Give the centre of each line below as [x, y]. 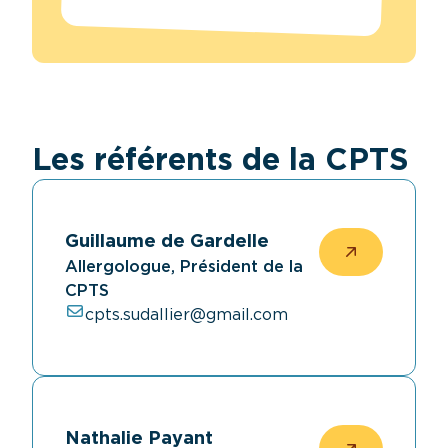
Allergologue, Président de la [184, 267]
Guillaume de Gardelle [167, 241]
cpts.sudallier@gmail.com [186, 315]
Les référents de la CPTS [220, 160]
